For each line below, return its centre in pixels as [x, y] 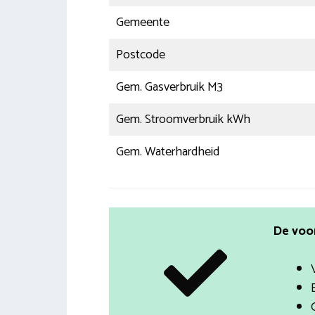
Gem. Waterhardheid [167, 152]
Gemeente [142, 23]
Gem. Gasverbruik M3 [169, 88]
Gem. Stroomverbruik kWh [183, 120]
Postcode [140, 55]
